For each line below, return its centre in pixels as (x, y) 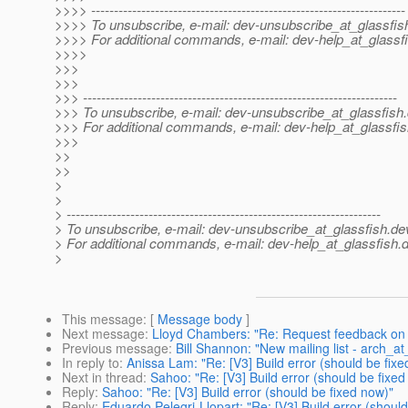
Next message (103, 334)
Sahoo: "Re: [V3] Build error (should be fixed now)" (248, 392)
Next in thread (102, 377)
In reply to (91, 363)
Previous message (115, 348)
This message (102, 319)
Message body (200, 319)
